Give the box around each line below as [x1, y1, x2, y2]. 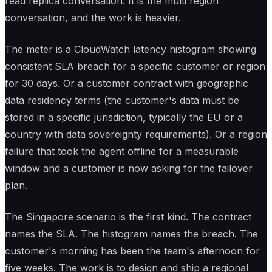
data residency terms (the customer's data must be [5, 94, 239, 107]
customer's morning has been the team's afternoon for [5, 245, 260, 257]
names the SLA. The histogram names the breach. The [5, 228, 258, 240]
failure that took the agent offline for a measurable [5, 145, 239, 158]
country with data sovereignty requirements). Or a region [5, 128, 267, 141]
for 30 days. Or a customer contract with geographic [5, 77, 248, 90]
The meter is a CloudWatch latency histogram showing [5, 43, 256, 56]
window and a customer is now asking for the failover [5, 162, 253, 175]
